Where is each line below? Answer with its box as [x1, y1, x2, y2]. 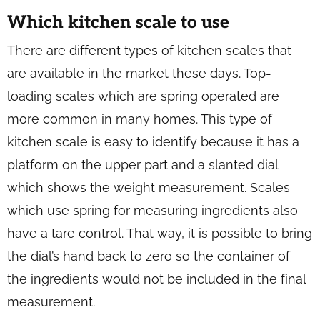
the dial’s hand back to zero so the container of [7, 249, 290, 264]
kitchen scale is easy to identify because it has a [7, 134, 299, 149]
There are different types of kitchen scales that [7, 43, 291, 58]
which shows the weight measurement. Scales [7, 180, 290, 195]
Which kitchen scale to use [7, 12, 229, 33]
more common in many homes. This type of [7, 111, 272, 126]
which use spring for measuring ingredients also [7, 203, 298, 218]
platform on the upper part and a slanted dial [7, 157, 278, 172]
